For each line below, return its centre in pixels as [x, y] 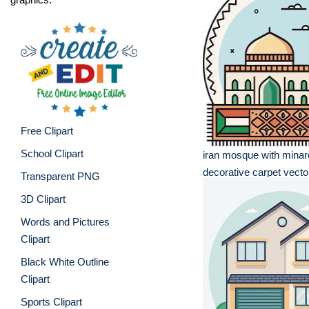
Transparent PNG [60, 176]
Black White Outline [65, 261]
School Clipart [52, 153]
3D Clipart [43, 199]
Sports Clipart [51, 301]
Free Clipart [47, 130]
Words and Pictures [65, 221]
